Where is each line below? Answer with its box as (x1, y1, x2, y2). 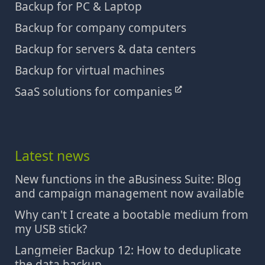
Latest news (15, 146, 90, 165)
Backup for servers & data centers (15, 41, 196, 57)
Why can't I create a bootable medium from (15, 207, 248, 222)
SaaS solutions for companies (15, 84, 175, 99)
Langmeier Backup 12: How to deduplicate (15, 243, 241, 258)
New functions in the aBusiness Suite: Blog (15, 172, 241, 187)
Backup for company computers (15, 20, 186, 35)
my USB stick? (15, 221, 87, 237)
